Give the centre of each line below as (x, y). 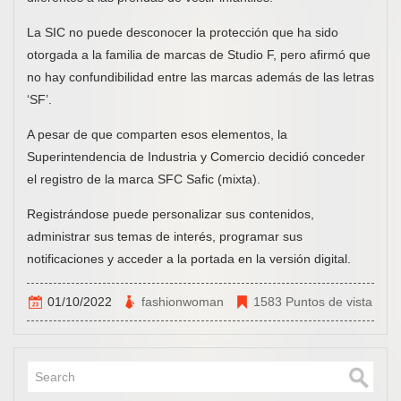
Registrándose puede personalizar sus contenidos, (171, 213)
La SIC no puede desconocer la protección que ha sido (183, 32)
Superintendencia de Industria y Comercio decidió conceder (196, 156)
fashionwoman (183, 301)
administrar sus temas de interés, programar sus (165, 236)
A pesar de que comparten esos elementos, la (157, 134)
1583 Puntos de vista (313, 301)
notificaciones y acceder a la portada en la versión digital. (189, 258)
